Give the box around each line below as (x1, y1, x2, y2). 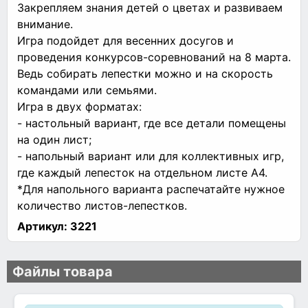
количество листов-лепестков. (17, 198, 187, 212)
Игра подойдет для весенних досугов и (17, 33, 234, 47)
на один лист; (17, 132, 91, 146)
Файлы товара (12, 263, 113, 280)
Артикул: (17, 219, 67, 233)
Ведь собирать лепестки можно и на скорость (17, 66, 273, 80)
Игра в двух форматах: (17, 99, 142, 113)
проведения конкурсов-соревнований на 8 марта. (17, 49, 291, 64)
